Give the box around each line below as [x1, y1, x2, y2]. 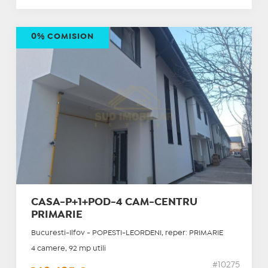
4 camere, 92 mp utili [31, 245, 106, 252]
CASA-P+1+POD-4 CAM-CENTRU [31, 198, 197, 208]
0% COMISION [31, 33, 94, 41]
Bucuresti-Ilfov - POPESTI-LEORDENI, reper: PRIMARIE [31, 230, 223, 237]
